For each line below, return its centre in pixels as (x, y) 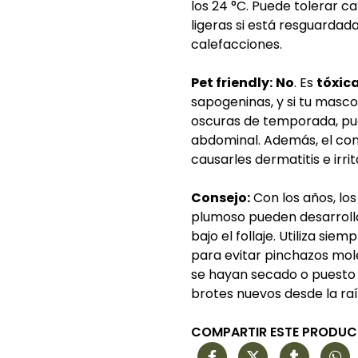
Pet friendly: (232, 83)
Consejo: (221, 198)
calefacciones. (237, 44)
